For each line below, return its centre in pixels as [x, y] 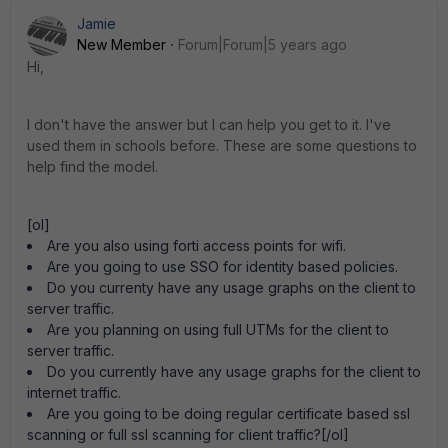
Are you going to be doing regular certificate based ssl [228, 413]
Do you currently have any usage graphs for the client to [234, 371]
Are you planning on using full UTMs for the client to [218, 329]
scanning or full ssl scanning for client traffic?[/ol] [188, 434]
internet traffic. [74, 392]
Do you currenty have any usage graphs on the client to [231, 287]
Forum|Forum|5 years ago [262, 44]
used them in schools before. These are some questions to [222, 145]
